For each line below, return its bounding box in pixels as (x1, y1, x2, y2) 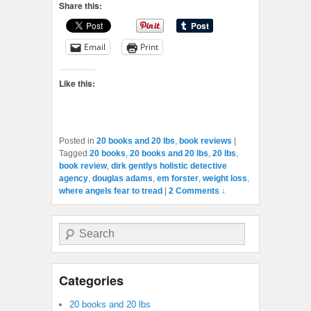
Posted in (59, 136, 94, 146)
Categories (59, 271, 124, 290)
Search (59, 224, 86, 235)
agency (59, 174, 88, 184)
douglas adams (92, 174, 153, 184)
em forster (157, 174, 199, 184)
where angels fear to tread (59, 186, 162, 196)
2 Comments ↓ (169, 186, 226, 196)
